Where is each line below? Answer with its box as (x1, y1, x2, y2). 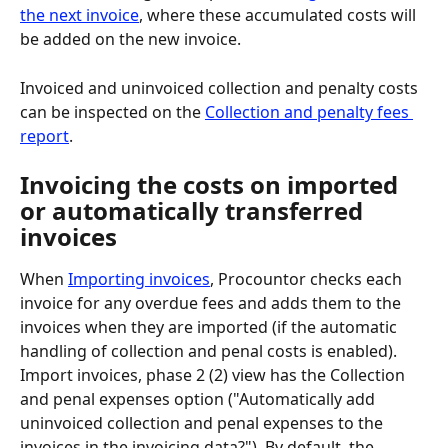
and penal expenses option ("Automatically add (20, 388, 379, 411)
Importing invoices (68, 268, 210, 291)
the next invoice (20, 4, 139, 27)
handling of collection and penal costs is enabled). (20, 340, 401, 363)
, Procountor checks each (210, 268, 406, 291)
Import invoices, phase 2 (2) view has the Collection (20, 364, 409, 387)
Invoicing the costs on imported (20, 168, 404, 202)
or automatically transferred (20, 194, 369, 228)
